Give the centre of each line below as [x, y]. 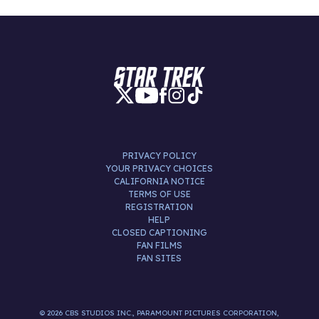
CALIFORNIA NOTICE [159, 182]
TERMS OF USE [159, 194]
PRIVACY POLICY [159, 156]
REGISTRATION [159, 207]
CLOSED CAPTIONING [159, 233]
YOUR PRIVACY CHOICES [159, 169]
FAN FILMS [159, 246]
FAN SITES [159, 258]
